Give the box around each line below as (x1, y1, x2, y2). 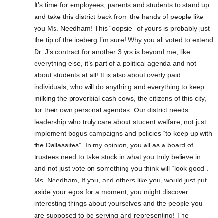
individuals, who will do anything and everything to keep (34, 82, 204, 91)
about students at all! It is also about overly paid (34, 71, 181, 79)
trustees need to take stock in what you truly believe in (34, 152, 200, 161)
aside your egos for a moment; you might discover (34, 187, 188, 196)
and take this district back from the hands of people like (34, 12, 203, 20)
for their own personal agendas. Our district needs (34, 106, 188, 114)
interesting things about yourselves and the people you (34, 199, 202, 207)
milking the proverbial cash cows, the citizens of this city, (34, 94, 206, 102)
